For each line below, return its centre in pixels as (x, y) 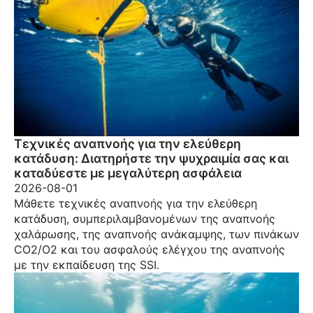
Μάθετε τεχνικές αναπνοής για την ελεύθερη (136, 203)
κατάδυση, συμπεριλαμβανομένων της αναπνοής (145, 218)
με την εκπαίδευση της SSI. (87, 264)
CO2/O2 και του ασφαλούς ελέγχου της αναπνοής (150, 249)
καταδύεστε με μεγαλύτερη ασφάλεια (128, 173)
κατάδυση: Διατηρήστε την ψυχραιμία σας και (151, 158)
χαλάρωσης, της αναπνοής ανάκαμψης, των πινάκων (156, 234)
